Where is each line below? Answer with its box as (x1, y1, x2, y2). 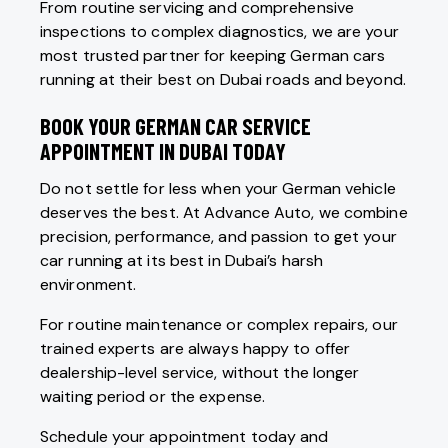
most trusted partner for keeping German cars (40, 45, 386, 67)
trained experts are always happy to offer (40, 338, 351, 360)
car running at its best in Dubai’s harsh (40, 250, 324, 272)
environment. (40, 274, 137, 296)
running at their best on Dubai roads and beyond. (40, 69, 406, 91)
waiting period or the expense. (40, 386, 266, 408)
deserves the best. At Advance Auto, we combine (40, 202, 408, 224)
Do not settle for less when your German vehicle (40, 178, 396, 200)
